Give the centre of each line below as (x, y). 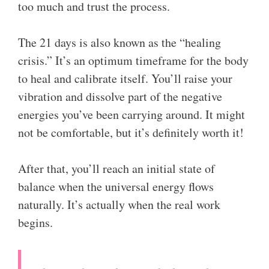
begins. (35, 222)
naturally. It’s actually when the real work (119, 204)
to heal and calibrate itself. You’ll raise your (125, 78)
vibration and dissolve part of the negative (120, 96)
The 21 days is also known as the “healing (119, 42)
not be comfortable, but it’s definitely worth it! (131, 132)
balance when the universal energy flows (116, 186)
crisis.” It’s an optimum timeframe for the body (133, 60)
